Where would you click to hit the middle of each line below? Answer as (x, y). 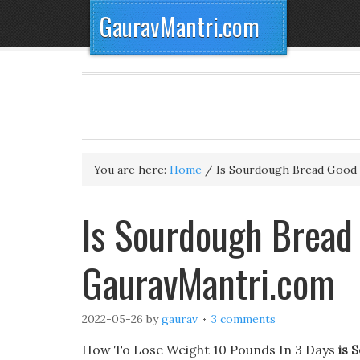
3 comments (243, 319)
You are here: (132, 170)
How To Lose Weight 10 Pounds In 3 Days (210, 350)
